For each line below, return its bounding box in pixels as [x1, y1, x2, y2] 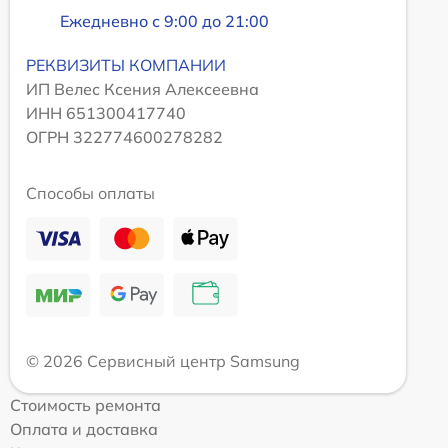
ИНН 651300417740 [26, 103, 186, 124]
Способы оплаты [26, 183, 155, 204]
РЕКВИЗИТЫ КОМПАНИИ [26, 55, 226, 76]
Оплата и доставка [10, 419, 158, 440]
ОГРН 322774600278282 [26, 127, 223, 148]
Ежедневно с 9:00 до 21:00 [60, 11, 269, 32]
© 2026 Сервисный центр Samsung [26, 351, 300, 372]
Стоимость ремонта [10, 395, 161, 416]
